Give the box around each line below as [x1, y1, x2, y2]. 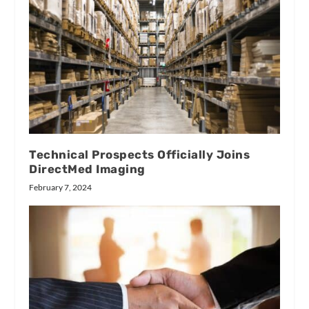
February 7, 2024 [29, 181, 92, 192]
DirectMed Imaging [29, 161, 146, 176]
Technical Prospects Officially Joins [29, 147, 250, 161]
